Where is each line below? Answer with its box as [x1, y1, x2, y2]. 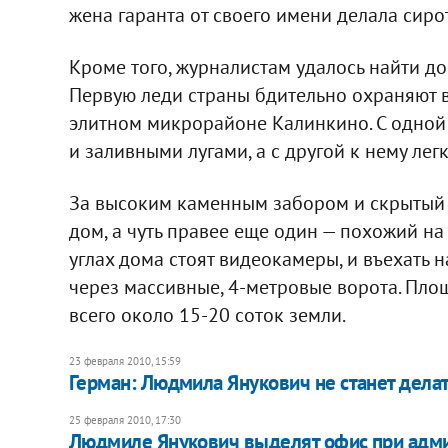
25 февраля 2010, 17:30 [68, 412, 181, 427]
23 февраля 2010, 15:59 [68, 353, 181, 368]
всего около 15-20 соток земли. [68, 301, 346, 328]
